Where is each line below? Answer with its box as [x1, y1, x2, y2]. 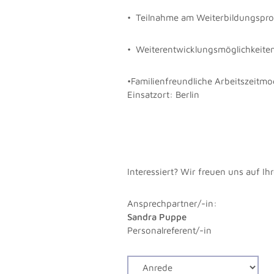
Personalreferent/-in [127, 224, 212, 235]
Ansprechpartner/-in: [127, 198, 218, 209]
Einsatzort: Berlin [127, 89, 200, 100]
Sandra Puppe [127, 211, 187, 222]
